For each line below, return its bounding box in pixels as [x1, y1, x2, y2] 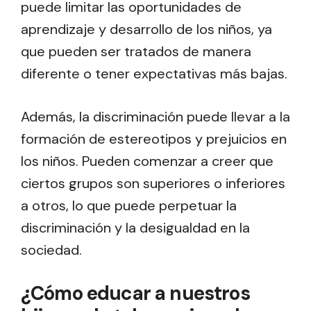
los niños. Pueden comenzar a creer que [21, 151, 274, 170]
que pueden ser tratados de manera [21, 42, 251, 60]
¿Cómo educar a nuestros [21, 280, 250, 306]
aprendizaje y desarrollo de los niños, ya [21, 19, 272, 38]
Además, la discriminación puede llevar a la [21, 107, 290, 126]
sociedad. [21, 240, 82, 259]
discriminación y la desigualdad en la [21, 218, 250, 237]
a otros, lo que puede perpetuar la [21, 196, 237, 215]
